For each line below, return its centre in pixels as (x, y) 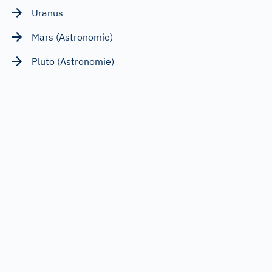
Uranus (47, 12)
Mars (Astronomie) (72, 37)
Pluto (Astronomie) (73, 61)
